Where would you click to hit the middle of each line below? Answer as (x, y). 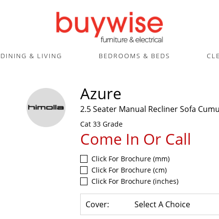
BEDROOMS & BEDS (134, 56)
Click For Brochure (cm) (129, 170)
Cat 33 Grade (101, 124)
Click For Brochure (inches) (135, 181)
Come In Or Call (136, 139)
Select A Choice (162, 204)
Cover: (97, 204)
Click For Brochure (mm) (131, 159)
